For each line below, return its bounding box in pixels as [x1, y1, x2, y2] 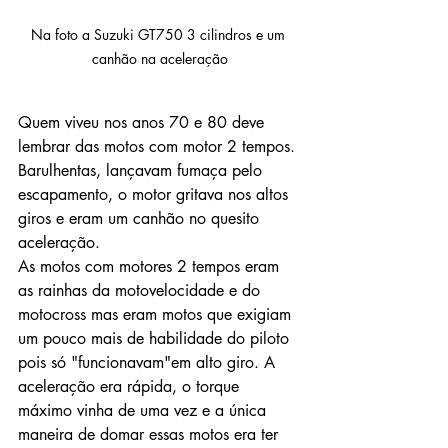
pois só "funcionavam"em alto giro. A [18, 351, 280, 373]
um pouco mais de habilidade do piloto [18, 327, 294, 349]
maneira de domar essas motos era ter [18, 423, 283, 445]
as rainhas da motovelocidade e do [18, 279, 265, 301]
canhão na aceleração [92, 48, 228, 68]
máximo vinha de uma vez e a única [18, 399, 271, 421]
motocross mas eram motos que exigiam [18, 303, 296, 325]
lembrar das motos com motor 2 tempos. [18, 135, 295, 157]
